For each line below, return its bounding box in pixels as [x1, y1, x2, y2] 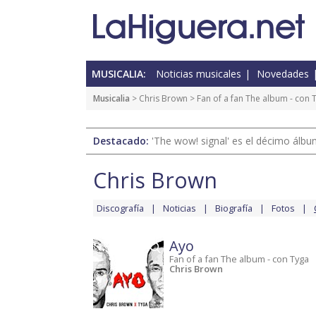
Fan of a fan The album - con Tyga [169, 253, 309, 266]
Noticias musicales [156, 67, 241, 81]
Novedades [257, 67, 309, 81]
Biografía [215, 202, 253, 215]
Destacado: [93, 134, 152, 148]
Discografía [97, 202, 144, 215]
